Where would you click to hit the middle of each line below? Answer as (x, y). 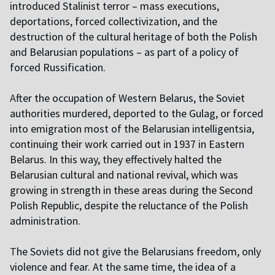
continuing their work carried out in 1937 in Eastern (127, 144)
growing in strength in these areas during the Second (131, 190)
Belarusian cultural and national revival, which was (124, 175)
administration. (45, 221)
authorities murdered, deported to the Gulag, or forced (137, 114)
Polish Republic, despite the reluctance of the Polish (129, 206)
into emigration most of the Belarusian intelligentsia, (132, 129)
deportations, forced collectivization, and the (114, 21)
